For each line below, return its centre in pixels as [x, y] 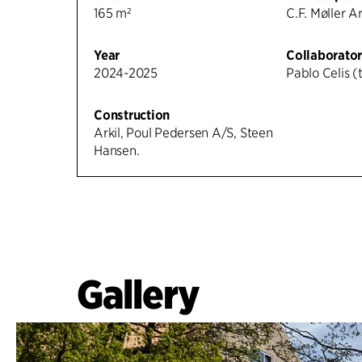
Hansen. [117, 151]
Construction [132, 116]
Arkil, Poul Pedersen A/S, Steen [183, 133]
